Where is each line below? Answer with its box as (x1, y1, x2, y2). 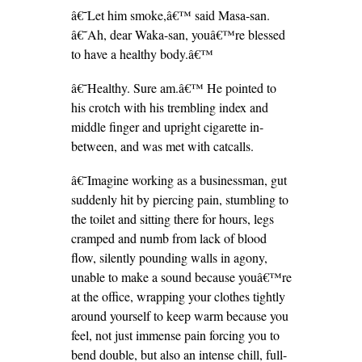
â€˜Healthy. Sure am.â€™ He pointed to (70, 79, 276, 96)
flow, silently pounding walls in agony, (70, 249, 267, 266)
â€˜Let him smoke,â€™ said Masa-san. (70, 6, 270, 23)
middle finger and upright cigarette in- (70, 118, 263, 135)
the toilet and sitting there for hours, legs (70, 210, 274, 227)
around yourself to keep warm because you (70, 307, 288, 324)
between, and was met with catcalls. (70, 137, 254, 154)
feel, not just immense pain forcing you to (70, 326, 280, 343)
